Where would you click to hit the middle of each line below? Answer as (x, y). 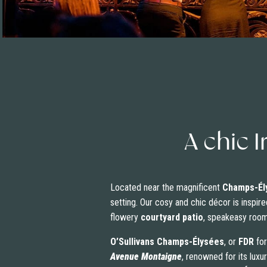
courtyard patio (170, 218)
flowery (124, 218)
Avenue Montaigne (146, 257)
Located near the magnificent (166, 188)
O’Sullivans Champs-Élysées (167, 242)
